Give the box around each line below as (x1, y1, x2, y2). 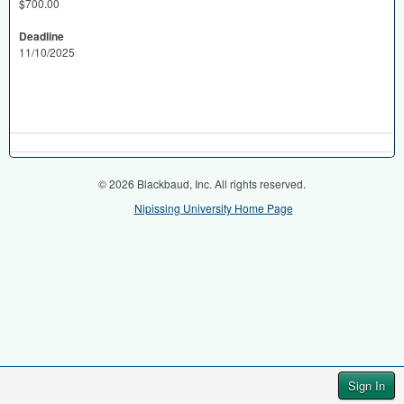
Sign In (348, 377, 385, 394)
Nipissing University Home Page (133, 200, 293, 216)
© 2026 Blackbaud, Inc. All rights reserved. (98, 176, 306, 191)
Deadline (19, 28, 64, 44)
